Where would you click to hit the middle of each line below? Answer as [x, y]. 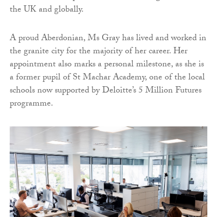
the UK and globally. [48, 11]
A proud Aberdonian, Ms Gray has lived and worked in [108, 39]
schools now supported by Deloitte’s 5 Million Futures [106, 92]
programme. [31, 105]
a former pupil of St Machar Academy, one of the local [107, 78]
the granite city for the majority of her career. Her [99, 52]
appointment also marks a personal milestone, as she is [107, 65]
